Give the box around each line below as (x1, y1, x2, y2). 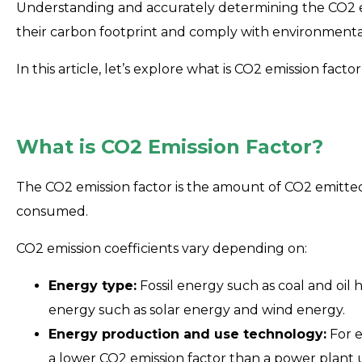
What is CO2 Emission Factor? (16, 134, 323, 158)
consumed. (16, 203, 88, 219)
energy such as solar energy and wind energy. (48, 301, 345, 318)
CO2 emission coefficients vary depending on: (16, 240, 307, 256)
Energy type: (48, 277, 137, 293)
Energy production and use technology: (48, 326, 326, 342)
